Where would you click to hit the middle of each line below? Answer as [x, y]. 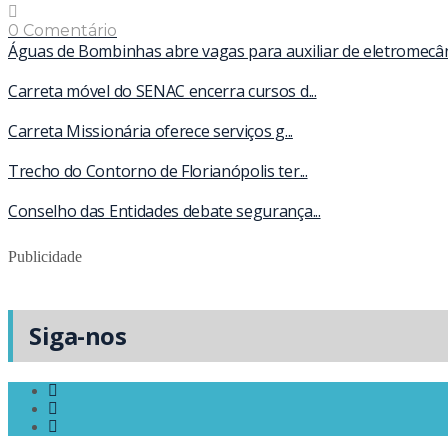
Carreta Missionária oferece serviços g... [150, 130]
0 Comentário [62, 30]
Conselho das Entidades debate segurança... [164, 210]
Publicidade [45, 256]
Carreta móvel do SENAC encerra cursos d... [162, 90]
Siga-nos [78, 335]
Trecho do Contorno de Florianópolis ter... [158, 170]
